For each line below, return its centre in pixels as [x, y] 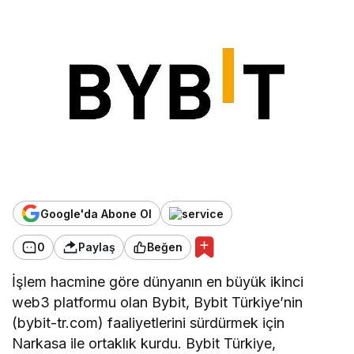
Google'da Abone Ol [96, 213]
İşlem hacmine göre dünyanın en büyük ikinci [158, 282]
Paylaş [97, 247]
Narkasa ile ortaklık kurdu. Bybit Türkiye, [144, 344]
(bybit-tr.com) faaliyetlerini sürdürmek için [149, 323]
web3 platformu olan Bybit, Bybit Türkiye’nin [158, 303]
